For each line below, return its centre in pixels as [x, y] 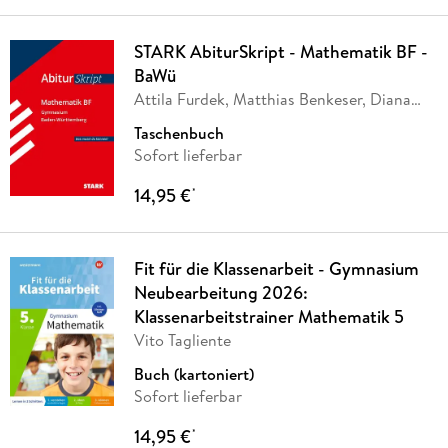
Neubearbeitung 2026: [220, 293]
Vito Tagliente [182, 340]
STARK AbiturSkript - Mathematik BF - [280, 52]
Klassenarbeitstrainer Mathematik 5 [268, 317]
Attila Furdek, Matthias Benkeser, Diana [272, 99]
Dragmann [170, 121]
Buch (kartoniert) [193, 374]
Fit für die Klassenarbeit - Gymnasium [276, 269]
